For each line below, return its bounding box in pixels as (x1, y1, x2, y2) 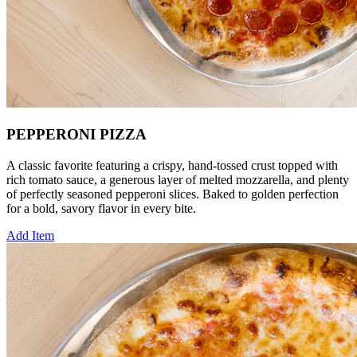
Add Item (6, 228, 54, 242)
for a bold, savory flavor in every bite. (6, 201, 196, 215)
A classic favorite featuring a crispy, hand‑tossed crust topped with (6, 158, 338, 172)
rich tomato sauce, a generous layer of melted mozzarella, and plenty (6, 172, 349, 186)
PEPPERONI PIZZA (6, 125, 147, 143)
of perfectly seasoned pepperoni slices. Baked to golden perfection (6, 186, 339, 201)
